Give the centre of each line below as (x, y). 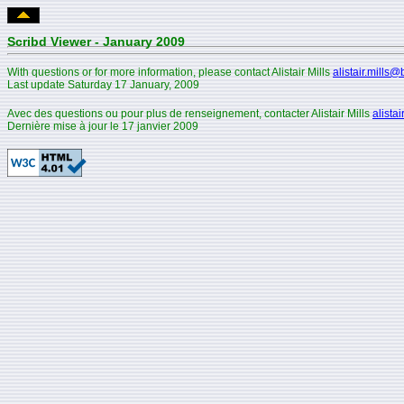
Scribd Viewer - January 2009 (96, 41)
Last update (37, 84)
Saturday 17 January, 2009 (133, 84)
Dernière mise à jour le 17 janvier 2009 (103, 126)
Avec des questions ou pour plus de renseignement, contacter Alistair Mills (190, 113)
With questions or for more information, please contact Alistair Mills (170, 72)
